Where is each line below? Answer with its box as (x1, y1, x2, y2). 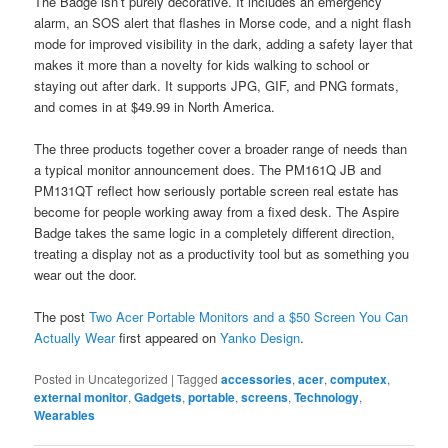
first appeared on (115, 328, 221, 348)
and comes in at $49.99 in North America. (34, 97, 276, 117)
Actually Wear (34, 328, 116, 348)
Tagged (177, 369, 219, 387)
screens (241, 387, 289, 406)
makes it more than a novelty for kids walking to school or (34, 55, 370, 75)
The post (34, 307, 90, 327)
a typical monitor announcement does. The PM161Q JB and (34, 160, 382, 180)
